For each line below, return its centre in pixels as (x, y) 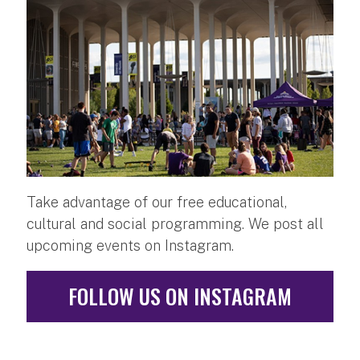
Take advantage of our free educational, (157, 202)
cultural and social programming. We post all (175, 224)
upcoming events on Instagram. (130, 246)
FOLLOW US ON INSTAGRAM (180, 297)
